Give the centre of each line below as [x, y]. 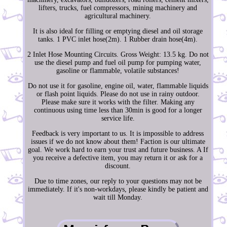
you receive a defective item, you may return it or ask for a [118, 158]
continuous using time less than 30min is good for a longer [118, 110]
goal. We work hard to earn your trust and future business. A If [118, 150]
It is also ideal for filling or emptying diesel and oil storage [118, 31]
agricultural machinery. [118, 16]
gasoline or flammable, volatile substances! [118, 71]
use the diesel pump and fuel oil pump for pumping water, [118, 63]
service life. [118, 119]
